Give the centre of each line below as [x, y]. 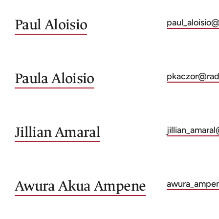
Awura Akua [53, 186]
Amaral [77, 132]
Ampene [120, 186]
